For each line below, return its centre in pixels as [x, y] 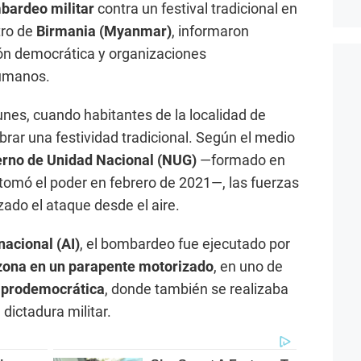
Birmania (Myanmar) [104, 31]
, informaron [210, 31]
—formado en [241, 160]
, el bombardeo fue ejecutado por [185, 244]
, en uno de [248, 267]
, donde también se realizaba [197, 289]
